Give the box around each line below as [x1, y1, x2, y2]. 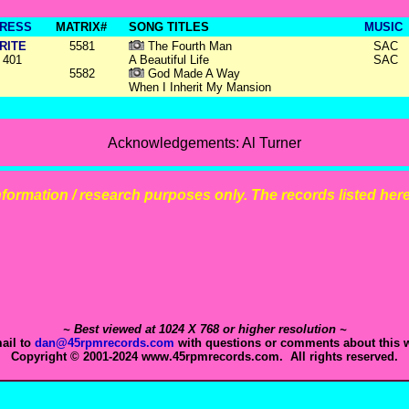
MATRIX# [56, 20, 107, 34]
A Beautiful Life [129, 53, 209, 67]
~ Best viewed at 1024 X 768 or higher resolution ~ [62, 322, 347, 336]
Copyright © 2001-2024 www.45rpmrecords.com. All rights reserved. [11, 350, 398, 363]
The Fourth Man [144, 39, 232, 53]
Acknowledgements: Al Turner [108, 135, 301, 151]
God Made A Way [144, 67, 240, 80]
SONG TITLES [129, 20, 209, 34]
